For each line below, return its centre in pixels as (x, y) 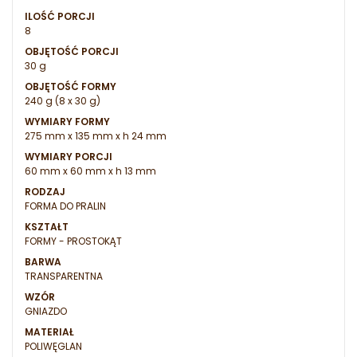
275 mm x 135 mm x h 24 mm (96, 136)
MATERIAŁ (49, 332)
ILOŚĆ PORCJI (60, 17)
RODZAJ (45, 192)
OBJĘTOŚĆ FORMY (71, 87)
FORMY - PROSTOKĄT (73, 241)
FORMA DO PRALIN (65, 206)
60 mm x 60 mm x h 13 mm (90, 171)
